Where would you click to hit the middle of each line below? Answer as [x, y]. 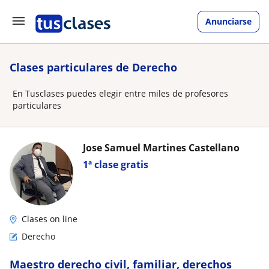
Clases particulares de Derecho [93, 67]
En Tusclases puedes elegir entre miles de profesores [120, 93]
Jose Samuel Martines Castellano [161, 148]
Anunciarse [228, 21]
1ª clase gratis [116, 165]
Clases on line [50, 219]
